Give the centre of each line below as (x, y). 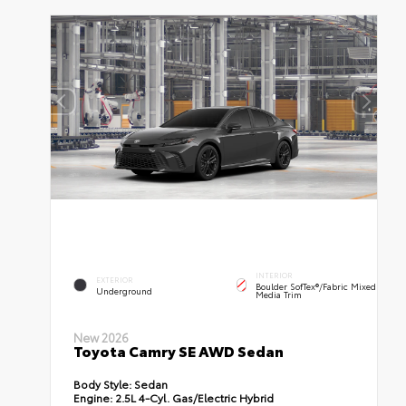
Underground (125, 291)
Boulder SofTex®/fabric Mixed (316, 286)
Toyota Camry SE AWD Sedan (179, 351)
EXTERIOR (115, 279)
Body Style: (103, 384)
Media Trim (279, 295)
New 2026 (101, 338)
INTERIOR (275, 275)
